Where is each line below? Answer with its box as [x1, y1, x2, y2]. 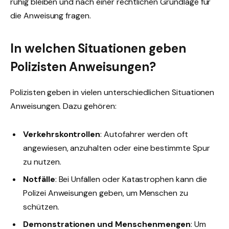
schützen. [23, 201, 59, 212]
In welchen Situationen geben [10, 40, 186, 56]
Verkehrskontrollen [23, 128, 101, 140]
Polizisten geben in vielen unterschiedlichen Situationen [10, 86, 215, 98]
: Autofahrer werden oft [100, 128, 189, 140]
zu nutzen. [23, 156, 61, 167]
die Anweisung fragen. [10, 10, 91, 21]
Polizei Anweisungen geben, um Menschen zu [23, 187, 189, 198]
